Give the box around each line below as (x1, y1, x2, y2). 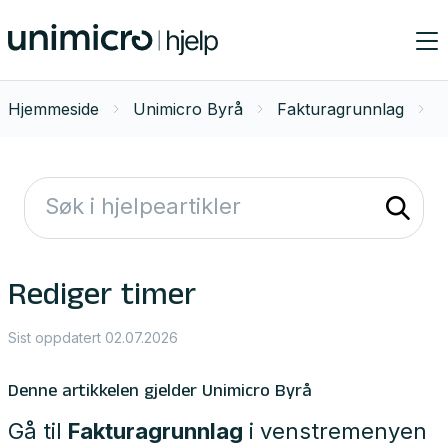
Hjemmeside (8, 99, 99, 119)
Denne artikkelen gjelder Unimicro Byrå (8, 382, 312, 404)
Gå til (8, 418, 68, 444)
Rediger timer (8, 280, 196, 318)
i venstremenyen (243, 418, 427, 444)
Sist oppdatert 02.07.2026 (8, 329, 178, 346)
